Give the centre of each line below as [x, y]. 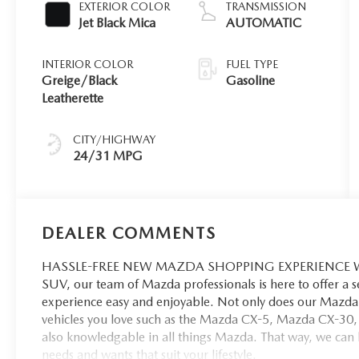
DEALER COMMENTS [129, 233]
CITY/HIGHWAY [115, 139]
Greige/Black [80, 80]
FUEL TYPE [252, 64]
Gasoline [251, 80]
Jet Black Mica [117, 22]
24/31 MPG [108, 155]
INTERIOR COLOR [88, 64]
